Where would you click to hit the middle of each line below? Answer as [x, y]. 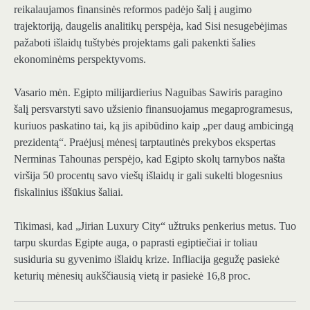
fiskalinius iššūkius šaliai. [69, 192]
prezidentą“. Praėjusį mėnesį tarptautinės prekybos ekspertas [145, 143]
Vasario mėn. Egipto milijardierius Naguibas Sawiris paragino [148, 93]
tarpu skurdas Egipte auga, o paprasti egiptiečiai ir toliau [136, 242]
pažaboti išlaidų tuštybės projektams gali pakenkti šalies [135, 43]
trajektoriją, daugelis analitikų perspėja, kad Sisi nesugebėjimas [151, 26]
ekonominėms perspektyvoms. [80, 60]
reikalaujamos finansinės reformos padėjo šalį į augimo [133, 10]
